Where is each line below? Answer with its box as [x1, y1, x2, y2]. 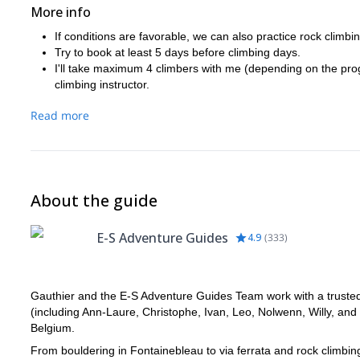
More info [31, 3, 91, 21]
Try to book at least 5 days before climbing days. [55, 46, 301, 59]
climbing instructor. [55, 78, 149, 91]
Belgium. [31, 321, 75, 334]
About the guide [31, 190, 157, 211]
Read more [31, 108, 89, 123]
